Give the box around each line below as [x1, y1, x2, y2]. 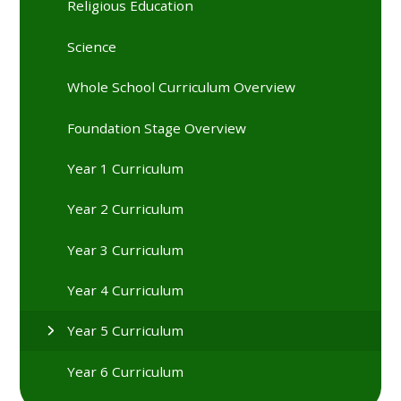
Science [67, 37, 117, 55]
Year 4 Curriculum [67, 280, 184, 299]
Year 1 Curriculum [67, 158, 184, 177]
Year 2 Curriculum [67, 200, 184, 218]
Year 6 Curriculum [67, 362, 184, 380]
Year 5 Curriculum [67, 321, 184, 340]
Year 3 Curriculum [67, 240, 184, 259]
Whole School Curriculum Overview [67, 78, 296, 97]
